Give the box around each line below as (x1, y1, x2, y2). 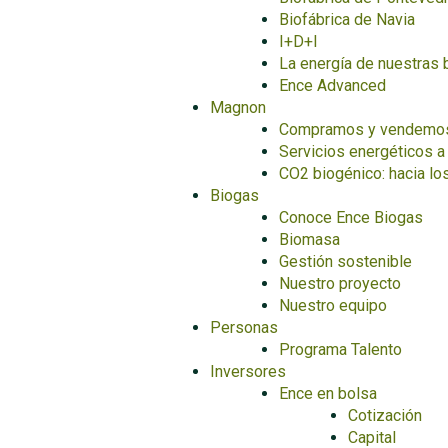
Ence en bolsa (279, 384, 377, 403)
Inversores (210, 362, 286, 381)
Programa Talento (279, 340, 402, 359)
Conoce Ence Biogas (279, 208, 423, 227)
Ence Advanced (279, 76, 386, 95)
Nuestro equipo (279, 296, 387, 315)
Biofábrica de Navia (279, 10, 415, 29)
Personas (210, 318, 278, 337)
